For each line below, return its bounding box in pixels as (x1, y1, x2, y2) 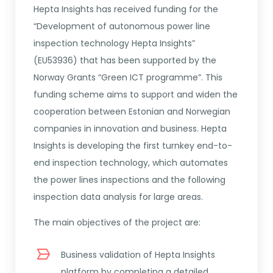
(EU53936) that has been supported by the (34, 54, 216, 67)
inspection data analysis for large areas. (34, 191, 203, 204)
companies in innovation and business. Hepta (34, 122, 227, 135)
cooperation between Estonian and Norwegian (34, 105, 230, 118)
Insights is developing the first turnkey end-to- (34, 140, 232, 152)
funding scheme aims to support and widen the (34, 88, 238, 101)
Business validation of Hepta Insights (61, 249, 215, 261)
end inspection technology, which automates (34, 157, 228, 169)
